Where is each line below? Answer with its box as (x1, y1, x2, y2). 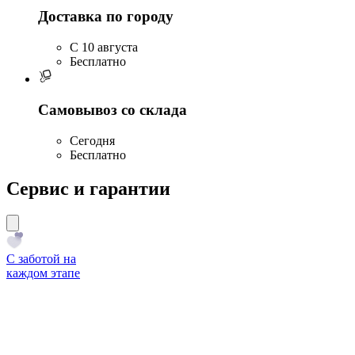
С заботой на (6, 252, 76, 266)
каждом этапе (6, 266, 80, 281)
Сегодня (70, 133, 115, 147)
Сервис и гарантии (6, 177, 170, 199)
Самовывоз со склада (38, 101, 187, 118)
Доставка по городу (38, 8, 174, 25)
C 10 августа (70, 40, 138, 55)
